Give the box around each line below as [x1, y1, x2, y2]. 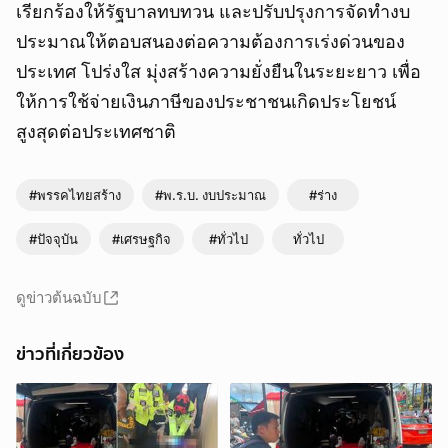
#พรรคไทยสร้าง [29, 187, 121, 204]
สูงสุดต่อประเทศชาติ [16, 121, 176, 143]
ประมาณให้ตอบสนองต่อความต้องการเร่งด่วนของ [16, 31, 405, 53]
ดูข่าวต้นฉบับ [16, 288, 102, 308]
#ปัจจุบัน [29, 231, 78, 248]
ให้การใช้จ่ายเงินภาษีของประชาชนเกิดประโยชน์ [16, 91, 396, 113]
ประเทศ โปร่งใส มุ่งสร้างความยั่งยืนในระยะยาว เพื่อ [16, 61, 421, 83]
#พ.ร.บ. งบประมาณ [155, 187, 266, 204]
